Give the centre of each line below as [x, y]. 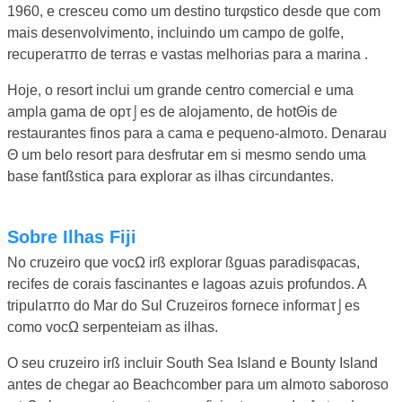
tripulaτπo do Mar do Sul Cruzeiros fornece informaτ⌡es [184, 305]
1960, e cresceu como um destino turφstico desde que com [194, 11]
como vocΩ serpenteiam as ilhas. [113, 327]
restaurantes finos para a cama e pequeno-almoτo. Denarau [197, 133]
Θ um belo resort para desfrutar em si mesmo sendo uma [187, 154]
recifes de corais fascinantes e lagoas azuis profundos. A [187, 284]
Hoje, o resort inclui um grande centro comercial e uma [180, 90]
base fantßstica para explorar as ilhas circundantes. [170, 176]
